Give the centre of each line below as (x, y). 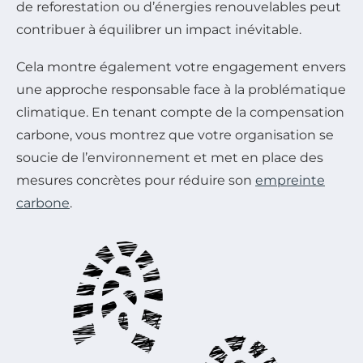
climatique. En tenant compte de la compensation (180, 112)
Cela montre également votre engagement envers (181, 66)
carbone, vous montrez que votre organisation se (175, 135)
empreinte (290, 180)
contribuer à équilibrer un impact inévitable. (159, 29)
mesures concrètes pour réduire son (136, 180)
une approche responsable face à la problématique (181, 89)
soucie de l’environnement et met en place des (170, 157)
